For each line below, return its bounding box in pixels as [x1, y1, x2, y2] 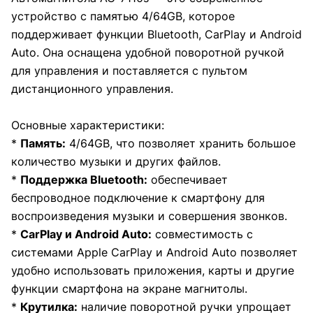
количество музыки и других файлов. [11, 154, 221, 169]
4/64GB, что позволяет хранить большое [66, 136, 296, 151]
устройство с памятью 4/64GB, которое [11, 9, 235, 24]
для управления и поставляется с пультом [11, 64, 247, 78]
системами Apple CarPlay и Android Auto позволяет [11, 245, 298, 260]
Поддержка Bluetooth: [20, 173, 147, 187]
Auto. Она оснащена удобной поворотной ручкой [11, 45, 284, 60]
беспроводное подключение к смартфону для [11, 191, 265, 205]
